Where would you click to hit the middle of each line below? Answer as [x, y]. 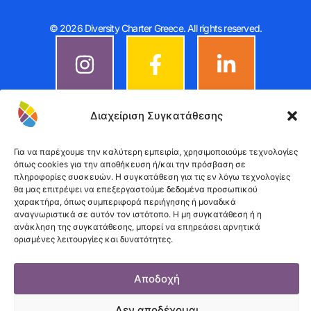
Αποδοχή [157, 278]
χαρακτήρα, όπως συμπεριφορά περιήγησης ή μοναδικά [125, 202]
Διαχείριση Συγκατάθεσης [157, 116]
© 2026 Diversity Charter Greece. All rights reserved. [155, 28]
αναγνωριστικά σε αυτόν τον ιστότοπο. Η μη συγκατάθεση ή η [138, 214]
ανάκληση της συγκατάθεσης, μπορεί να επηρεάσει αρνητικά [137, 227]
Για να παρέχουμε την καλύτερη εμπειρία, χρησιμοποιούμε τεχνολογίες [156, 152]
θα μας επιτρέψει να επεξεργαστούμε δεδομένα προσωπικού [136, 189]
